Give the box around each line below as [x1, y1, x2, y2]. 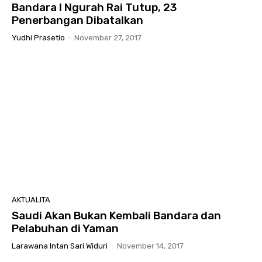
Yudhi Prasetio [12, 33, 65, 42]
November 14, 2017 [117, 241, 184, 250]
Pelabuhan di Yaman [12, 221, 119, 235]
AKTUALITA [12, 195, 50, 204]
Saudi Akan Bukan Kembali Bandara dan [12, 208, 221, 222]
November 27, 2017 [74, 33, 142, 42]
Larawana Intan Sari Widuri [12, 241, 108, 250]
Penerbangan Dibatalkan [12, 13, 143, 27]
